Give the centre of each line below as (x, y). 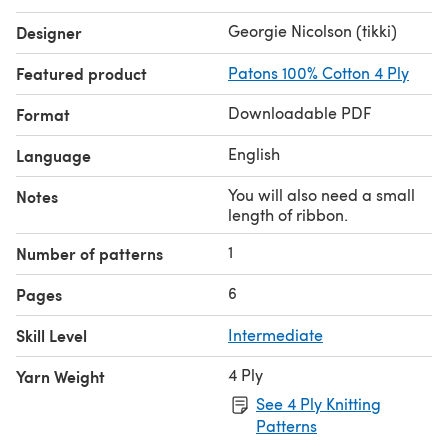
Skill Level (51, 335)
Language (53, 155)
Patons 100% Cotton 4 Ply (318, 72)
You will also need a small (321, 194)
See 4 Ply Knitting (318, 403)
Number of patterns (89, 253)
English (254, 153)
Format (43, 114)
